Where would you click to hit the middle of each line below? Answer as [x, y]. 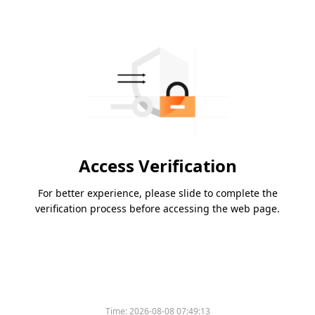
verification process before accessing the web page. [157, 209]
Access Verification [157, 166]
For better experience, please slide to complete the [157, 193]
